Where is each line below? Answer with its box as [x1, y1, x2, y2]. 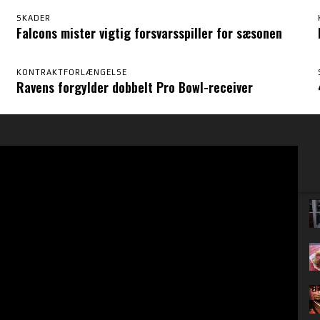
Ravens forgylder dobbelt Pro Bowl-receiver [16, 77, 254, 96]
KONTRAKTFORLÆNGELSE [16, 67, 128, 76]
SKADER [16, 13, 51, 22]
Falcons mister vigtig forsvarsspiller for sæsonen [16, 23, 283, 42]
